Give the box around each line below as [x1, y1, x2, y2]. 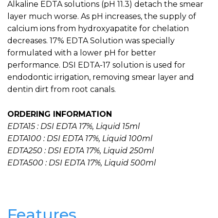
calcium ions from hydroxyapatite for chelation [7, 24, 189, 34]
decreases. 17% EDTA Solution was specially [7, 36, 175, 46]
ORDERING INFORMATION [7, 109, 112, 119]
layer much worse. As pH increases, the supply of [7, 12, 196, 21]
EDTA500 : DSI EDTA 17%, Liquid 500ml [7, 158, 156, 167]
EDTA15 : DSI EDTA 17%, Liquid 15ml [7, 121, 140, 131]
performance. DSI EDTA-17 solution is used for [7, 60, 185, 70]
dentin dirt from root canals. [7, 85, 116, 94]
